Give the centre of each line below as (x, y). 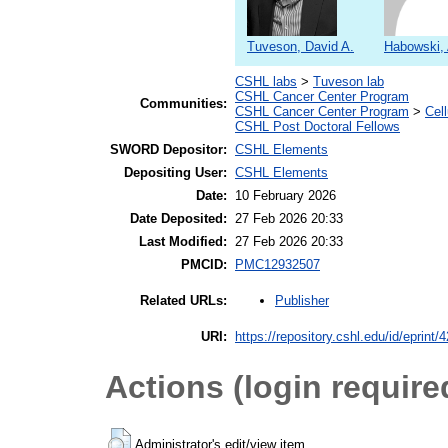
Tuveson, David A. (300, 47)
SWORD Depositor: (168, 150)
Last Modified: (183, 242)
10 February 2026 (285, 196)
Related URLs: (183, 301)
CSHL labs (266, 82)
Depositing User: (175, 173)
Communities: (183, 104)
